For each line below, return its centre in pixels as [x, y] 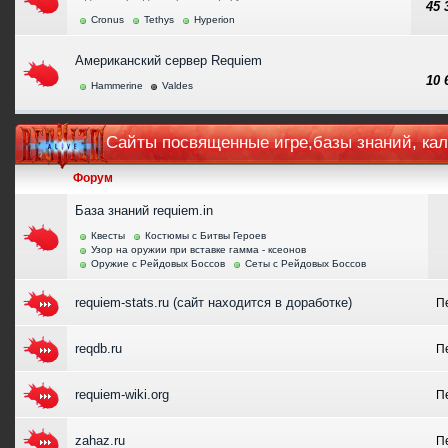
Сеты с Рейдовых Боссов [305, 263]
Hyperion [214, 19]
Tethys [159, 19]
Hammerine [117, 85]
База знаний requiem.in [144, 210]
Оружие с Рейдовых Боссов [158, 263]
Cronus [107, 19]
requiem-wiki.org [122, 394]
